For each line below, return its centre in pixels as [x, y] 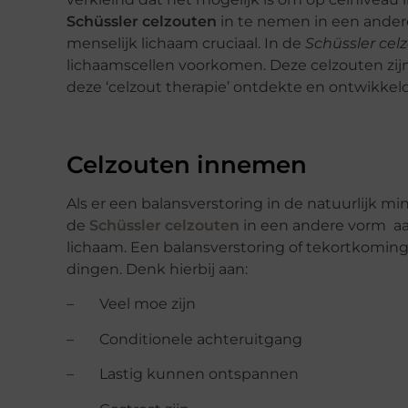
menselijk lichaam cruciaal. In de [186, 43]
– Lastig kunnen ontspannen [183, 374]
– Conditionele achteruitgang [184, 339]
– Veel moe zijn [131, 304]
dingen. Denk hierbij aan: [157, 269]
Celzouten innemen [187, 164]
